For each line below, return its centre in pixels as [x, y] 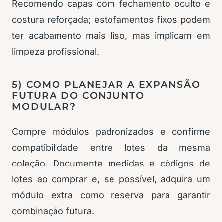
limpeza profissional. [55, 52]
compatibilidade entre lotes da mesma [111, 148]
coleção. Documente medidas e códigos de [111, 164]
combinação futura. [53, 211]
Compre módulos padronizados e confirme [111, 132]
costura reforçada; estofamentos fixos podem [111, 20]
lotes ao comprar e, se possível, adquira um [111, 179]
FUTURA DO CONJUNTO [78, 96]
